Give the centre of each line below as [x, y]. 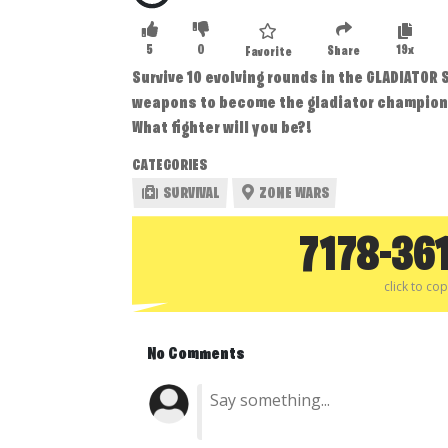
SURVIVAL [189, 193]
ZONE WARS [292, 193]
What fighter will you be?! [222, 129]
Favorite [268, 53]
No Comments [196, 355]
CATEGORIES [169, 166]
